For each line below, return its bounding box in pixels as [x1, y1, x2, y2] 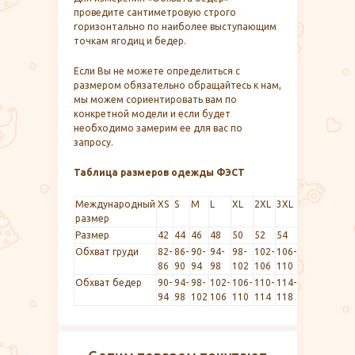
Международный [75, 198, 155, 209]
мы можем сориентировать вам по [74, 94, 237, 105]
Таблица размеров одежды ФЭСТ [74, 166, 245, 177]
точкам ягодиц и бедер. [74, 35, 189, 46]
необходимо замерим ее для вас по [74, 122, 242, 133]
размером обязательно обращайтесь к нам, [74, 79, 281, 90]
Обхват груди [75, 246, 139, 257]
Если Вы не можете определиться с [74, 65, 240, 76]
